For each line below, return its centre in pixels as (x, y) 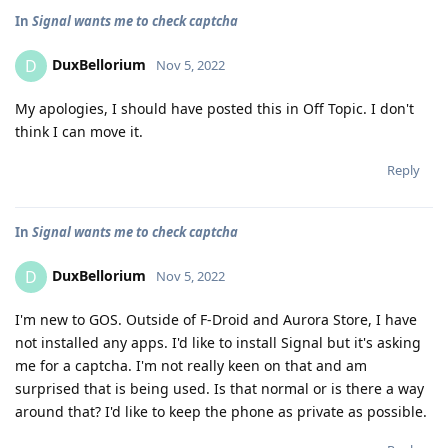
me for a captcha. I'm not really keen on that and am (191, 365)
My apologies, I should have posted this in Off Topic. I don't (214, 108)
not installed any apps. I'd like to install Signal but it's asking (218, 342)
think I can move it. (79, 131)
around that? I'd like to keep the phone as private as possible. (221, 411)
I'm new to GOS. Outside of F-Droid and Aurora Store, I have (216, 319)
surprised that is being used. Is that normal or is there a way (219, 388)
